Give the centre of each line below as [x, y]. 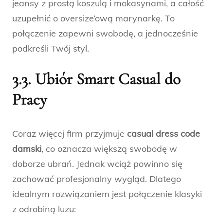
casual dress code [163, 134]
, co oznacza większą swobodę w [109, 149]
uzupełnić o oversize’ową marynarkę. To [93, 18]
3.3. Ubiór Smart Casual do [96, 79]
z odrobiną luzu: [44, 209]
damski [27, 149]
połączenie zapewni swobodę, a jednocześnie [105, 34]
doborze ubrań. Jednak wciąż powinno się [97, 164]
